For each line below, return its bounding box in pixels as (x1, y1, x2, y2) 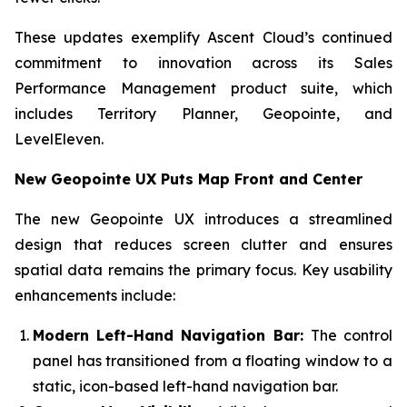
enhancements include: (15, 286, 175, 304)
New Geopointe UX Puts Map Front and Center (15, 170, 362, 188)
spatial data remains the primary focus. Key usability (15, 261, 392, 279)
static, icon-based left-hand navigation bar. (33, 377, 338, 395)
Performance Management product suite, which (15, 79, 392, 97)
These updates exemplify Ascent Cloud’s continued (15, 28, 392, 46)
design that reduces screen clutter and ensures (15, 235, 392, 253)
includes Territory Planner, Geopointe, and (15, 104, 392, 123)
